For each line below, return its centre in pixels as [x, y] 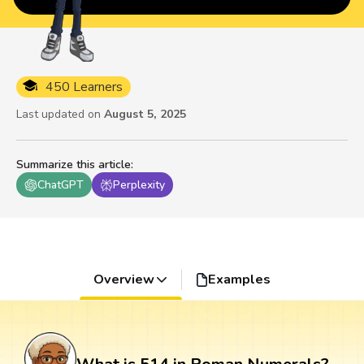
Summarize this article [74, 165]
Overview [123, 280]
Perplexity [139, 185]
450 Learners [84, 87]
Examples [240, 280]
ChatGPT [61, 185]
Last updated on [58, 115]
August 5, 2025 [145, 115]
